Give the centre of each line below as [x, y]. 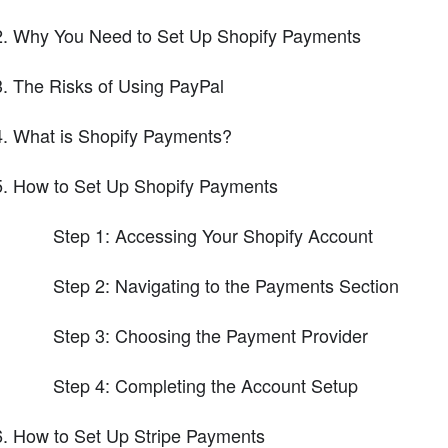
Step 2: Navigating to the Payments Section [225, 284]
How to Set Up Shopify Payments [145, 184]
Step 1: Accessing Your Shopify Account [212, 234]
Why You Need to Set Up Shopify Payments [186, 34]
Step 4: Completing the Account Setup [205, 384]
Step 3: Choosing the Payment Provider [210, 334]
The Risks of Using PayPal [118, 84]
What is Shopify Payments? [122, 134]
